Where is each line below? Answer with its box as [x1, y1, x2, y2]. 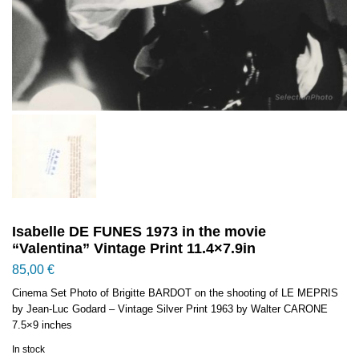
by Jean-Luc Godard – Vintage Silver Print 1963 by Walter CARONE [12, 303, 328, 316]
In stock [12, 344, 45, 356]
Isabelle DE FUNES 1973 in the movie [12, 224, 266, 240]
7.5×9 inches [12, 319, 72, 332]
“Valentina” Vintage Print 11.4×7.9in [12, 240, 256, 257]
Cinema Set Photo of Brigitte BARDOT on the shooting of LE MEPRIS [12, 287, 338, 300]
